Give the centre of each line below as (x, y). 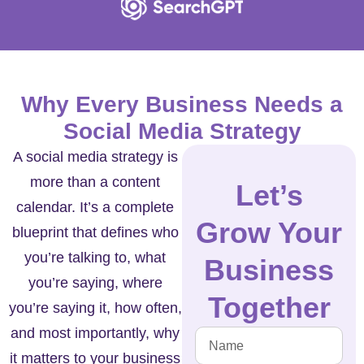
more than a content (95, 182)
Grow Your (269, 233)
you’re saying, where (95, 283)
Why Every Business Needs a (182, 105)
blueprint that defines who (95, 233)
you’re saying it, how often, (95, 308)
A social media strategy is (95, 157)
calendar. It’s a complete (95, 208)
